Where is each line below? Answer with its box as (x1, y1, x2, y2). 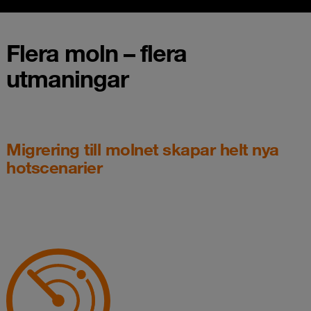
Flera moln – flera (6, 37, 187, 67)
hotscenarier (6, 156, 102, 178)
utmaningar (6, 63, 128, 93)
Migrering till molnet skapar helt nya (6, 138, 279, 160)
